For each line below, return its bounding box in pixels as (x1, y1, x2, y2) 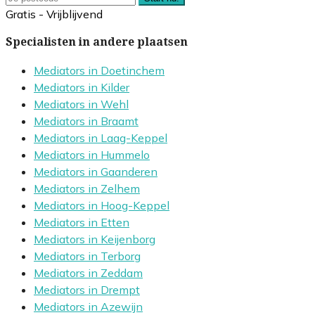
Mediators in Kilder (34, 80, 129, 95)
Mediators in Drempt (34, 283, 140, 297)
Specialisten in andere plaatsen (6, 35, 188, 49)
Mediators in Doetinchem (34, 63, 165, 78)
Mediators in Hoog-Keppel (34, 198, 169, 213)
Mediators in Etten (34, 215, 129, 230)
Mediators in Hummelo (34, 148, 150, 162)
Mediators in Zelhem (34, 181, 140, 196)
